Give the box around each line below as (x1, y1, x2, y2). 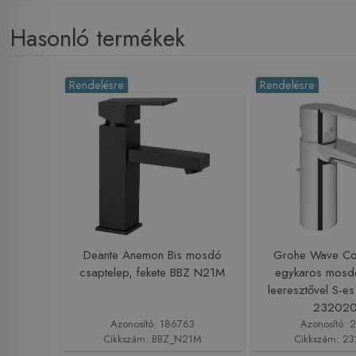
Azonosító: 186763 (110, 315, 195, 331)
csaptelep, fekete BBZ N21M (79, 263, 226, 281)
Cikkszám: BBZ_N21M (103, 331, 202, 346)
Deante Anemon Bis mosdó (83, 246, 222, 264)
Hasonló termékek (10, 21, 186, 55)
